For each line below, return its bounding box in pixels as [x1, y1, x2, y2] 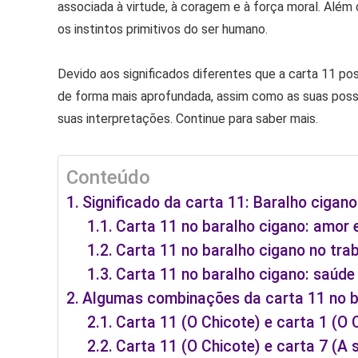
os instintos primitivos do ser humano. [58, 22, 268, 38]
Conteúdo [66, 166, 150, 189]
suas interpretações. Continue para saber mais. [58, 111, 318, 127]
